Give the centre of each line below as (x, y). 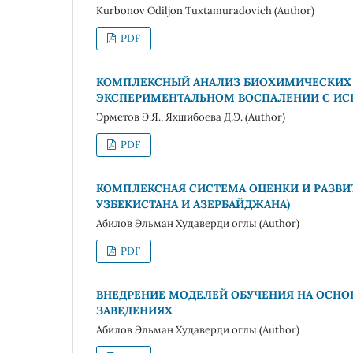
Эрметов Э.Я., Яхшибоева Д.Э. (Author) (191, 117)
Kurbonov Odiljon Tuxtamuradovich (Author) (205, 11)
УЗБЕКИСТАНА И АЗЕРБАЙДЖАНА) (193, 204)
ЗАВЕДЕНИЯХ (134, 310)
